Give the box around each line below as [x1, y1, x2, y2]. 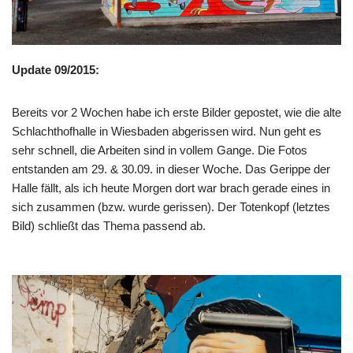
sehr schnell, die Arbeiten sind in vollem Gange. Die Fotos [12, 143, 307, 158]
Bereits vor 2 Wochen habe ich [12, 106, 173, 120]
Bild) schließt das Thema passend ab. [12, 219, 206, 233]
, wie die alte [278, 106, 341, 120]
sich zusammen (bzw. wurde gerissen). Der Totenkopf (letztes [12, 200, 330, 214]
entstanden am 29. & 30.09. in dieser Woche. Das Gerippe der [12, 162, 330, 176]
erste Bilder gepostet [173, 106, 278, 120]
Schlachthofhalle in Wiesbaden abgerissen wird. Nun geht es [12, 124, 321, 139]
